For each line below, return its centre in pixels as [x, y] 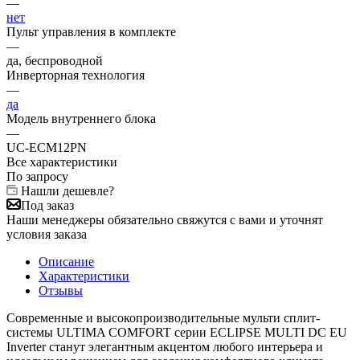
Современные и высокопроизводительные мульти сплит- [163, 317]
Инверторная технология [76, 75]
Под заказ [47, 205]
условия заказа [47, 234]
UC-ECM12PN [47, 147]
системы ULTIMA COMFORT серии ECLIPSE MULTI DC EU [177, 332]
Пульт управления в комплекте [91, 31]
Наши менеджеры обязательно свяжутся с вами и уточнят [165, 219]
